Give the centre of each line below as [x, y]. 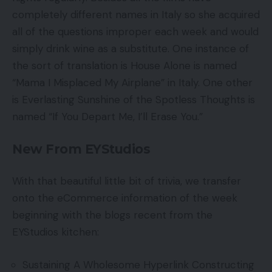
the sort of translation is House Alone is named [124, 66]
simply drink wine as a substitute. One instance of [131, 49]
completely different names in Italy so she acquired [136, 15]
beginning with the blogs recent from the [112, 215]
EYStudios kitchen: [57, 232]
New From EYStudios [81, 149]
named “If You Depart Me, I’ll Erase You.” [109, 117]
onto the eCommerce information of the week [125, 198]
